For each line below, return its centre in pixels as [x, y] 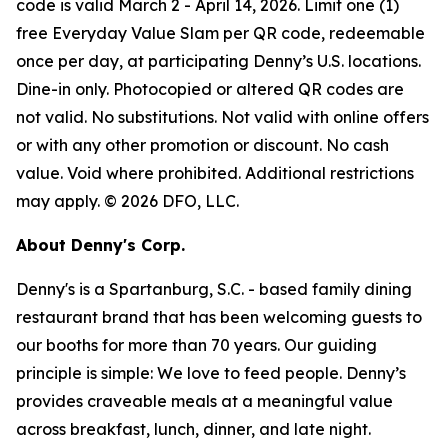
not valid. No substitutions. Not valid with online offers [222, 117]
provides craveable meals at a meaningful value [204, 401]
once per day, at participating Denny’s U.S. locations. [218, 61]
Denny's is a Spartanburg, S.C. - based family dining [214, 289]
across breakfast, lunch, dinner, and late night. [193, 429]
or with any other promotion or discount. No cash [202, 145]
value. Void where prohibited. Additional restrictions [215, 173]
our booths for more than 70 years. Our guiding [196, 345]
